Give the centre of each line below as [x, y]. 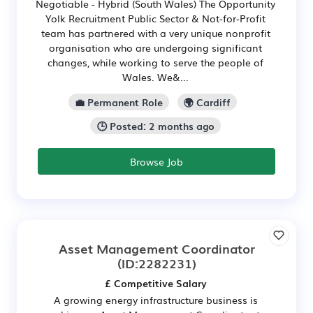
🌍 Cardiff [208, 102]
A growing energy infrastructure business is [155, 299]
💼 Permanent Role [118, 102]
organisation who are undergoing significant [155, 48]
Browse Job [156, 161]
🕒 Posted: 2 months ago [155, 125]
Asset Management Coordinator [156, 248]
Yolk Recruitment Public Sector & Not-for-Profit [155, 19]
